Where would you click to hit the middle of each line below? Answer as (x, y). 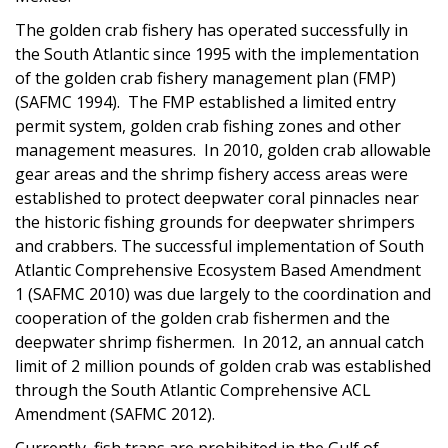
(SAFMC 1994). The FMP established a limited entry (205, 101)
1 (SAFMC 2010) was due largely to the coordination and (223, 293)
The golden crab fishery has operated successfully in (211, 29)
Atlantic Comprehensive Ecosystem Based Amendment (218, 269)
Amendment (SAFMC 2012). (115, 413)
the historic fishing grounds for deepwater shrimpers (215, 221)
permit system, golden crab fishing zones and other (208, 125)
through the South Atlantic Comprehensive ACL (193, 389)
